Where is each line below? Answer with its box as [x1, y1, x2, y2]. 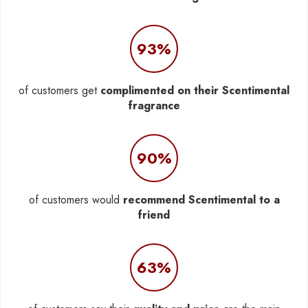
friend [138, 206, 170, 223]
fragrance [128, 97, 180, 113]
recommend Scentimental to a [122, 191, 280, 208]
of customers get [19, 82, 100, 98]
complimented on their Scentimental [100, 82, 289, 98]
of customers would [28, 191, 123, 208]
